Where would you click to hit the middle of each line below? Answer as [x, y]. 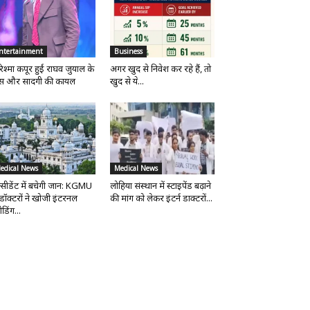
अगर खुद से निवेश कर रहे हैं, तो [160, 68]
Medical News [136, 168]
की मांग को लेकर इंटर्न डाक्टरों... [161, 198]
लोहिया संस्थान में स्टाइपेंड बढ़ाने [160, 185]
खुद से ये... [127, 81]
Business [128, 51]
